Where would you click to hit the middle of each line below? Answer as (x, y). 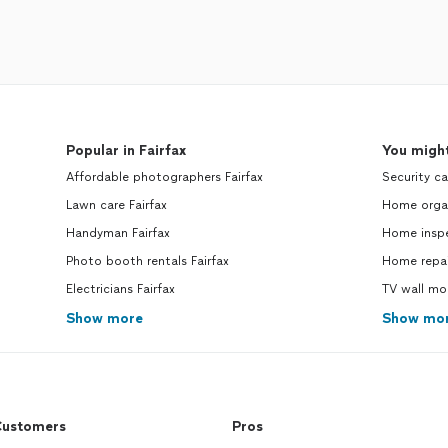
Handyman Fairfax (118, 233)
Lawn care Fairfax (117, 205)
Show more (105, 318)
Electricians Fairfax (121, 289)
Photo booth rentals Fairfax (148, 261)
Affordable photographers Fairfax (165, 177)
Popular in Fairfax (126, 150)
